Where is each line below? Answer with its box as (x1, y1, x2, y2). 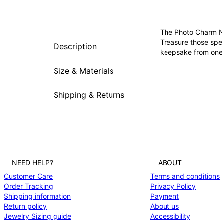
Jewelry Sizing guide (4, 212, 71, 220)
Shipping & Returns (54, 90, 124, 100)
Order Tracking (4, 182, 53, 190)
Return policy (4, 202, 47, 210)
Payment (150, 192, 179, 200)
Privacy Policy (150, 182, 196, 190)
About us (150, 202, 179, 210)
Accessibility (150, 212, 190, 220)
